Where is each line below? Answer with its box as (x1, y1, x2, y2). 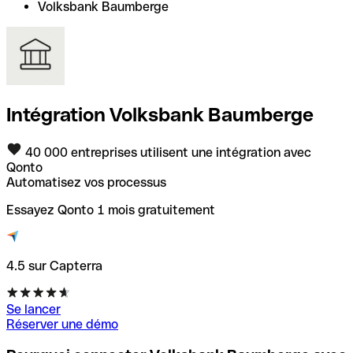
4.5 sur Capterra (6, 258, 102, 273)
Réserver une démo (6, 316, 118, 332)
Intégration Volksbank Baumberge (6, 103, 314, 125)
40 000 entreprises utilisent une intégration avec (22, 144, 311, 160)
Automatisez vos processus (6, 174, 166, 190)
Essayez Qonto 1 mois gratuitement (6, 202, 215, 217)
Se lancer (6, 301, 61, 317)
